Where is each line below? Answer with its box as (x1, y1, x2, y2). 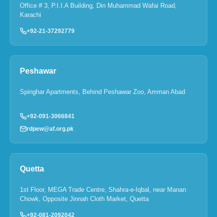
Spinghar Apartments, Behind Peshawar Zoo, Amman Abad (20, 88, 185, 95)
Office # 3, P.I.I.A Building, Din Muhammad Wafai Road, (20, 1, 177, 9)
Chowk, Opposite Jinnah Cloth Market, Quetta (20, 195, 149, 202)
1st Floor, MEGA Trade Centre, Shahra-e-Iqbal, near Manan (20, 186, 186, 193)
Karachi (20, 11, 41, 18)
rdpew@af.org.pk (27, 125, 74, 132)
